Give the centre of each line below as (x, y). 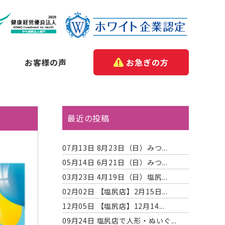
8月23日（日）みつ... (131, 148)
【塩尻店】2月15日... (131, 192)
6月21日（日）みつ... (131, 162)
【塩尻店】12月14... (130, 206)
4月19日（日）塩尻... (131, 177)
